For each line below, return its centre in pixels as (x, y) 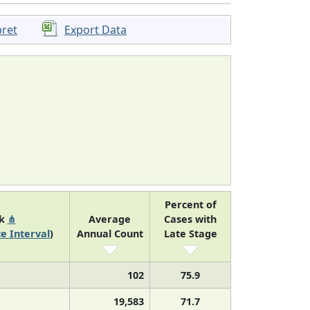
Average (110, 219)
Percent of (190, 204)
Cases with (190, 219)
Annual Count (110, 233)
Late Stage (190, 233)
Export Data (96, 29)
